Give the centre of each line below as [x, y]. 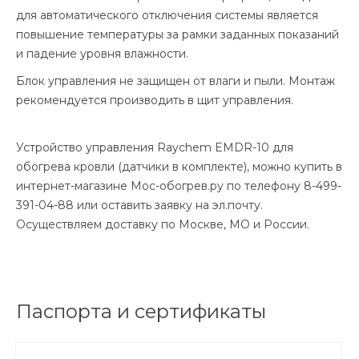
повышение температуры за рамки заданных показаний [177, 34]
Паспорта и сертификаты [141, 311]
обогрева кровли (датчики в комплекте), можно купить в [179, 167]
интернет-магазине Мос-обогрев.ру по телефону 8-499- [179, 186]
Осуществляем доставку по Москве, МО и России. [163, 224]
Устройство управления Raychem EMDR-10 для [155, 147]
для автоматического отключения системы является [167, 15]
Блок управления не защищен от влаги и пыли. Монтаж [175, 81]
